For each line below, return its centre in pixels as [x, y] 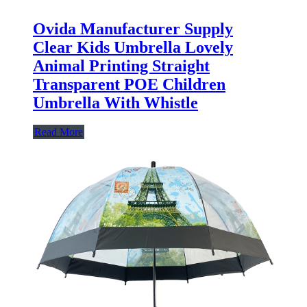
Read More [59, 132]
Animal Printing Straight [121, 65]
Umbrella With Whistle [115, 102]
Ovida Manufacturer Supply [133, 28]
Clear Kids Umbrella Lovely [133, 47]
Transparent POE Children [129, 84]
